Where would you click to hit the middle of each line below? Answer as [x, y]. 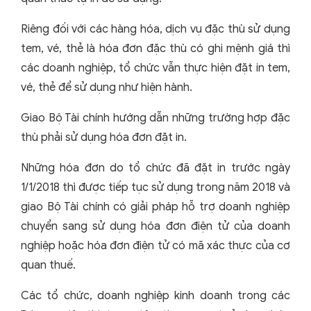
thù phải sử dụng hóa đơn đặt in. [104, 137]
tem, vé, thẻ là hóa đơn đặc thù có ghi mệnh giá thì [155, 48]
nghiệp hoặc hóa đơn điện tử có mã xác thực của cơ [155, 245]
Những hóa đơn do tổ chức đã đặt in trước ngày [155, 168]
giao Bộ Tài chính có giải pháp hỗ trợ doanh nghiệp [155, 207]
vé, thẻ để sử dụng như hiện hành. [107, 87]
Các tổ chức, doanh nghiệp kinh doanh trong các [155, 295]
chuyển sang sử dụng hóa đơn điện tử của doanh [155, 226]
